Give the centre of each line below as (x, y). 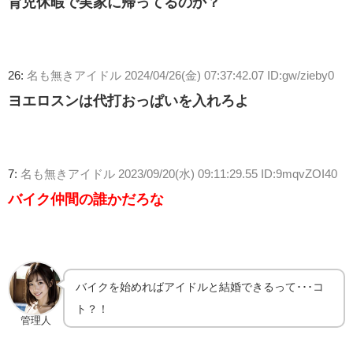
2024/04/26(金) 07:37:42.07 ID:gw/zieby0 (229, 76)
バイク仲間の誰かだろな (86, 200)
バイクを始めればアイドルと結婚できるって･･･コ (200, 287)
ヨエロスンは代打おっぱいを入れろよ (128, 101)
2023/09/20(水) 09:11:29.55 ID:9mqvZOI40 (228, 174)
